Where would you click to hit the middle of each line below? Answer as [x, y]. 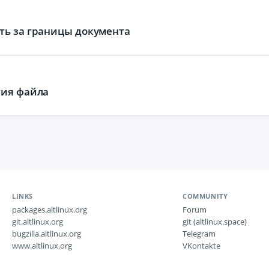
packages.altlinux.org [50, 210]
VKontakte [201, 246]
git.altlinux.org [38, 222]
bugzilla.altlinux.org [47, 234]
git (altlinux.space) [215, 222]
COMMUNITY [205, 196]
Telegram [199, 234]
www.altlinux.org [42, 246]
